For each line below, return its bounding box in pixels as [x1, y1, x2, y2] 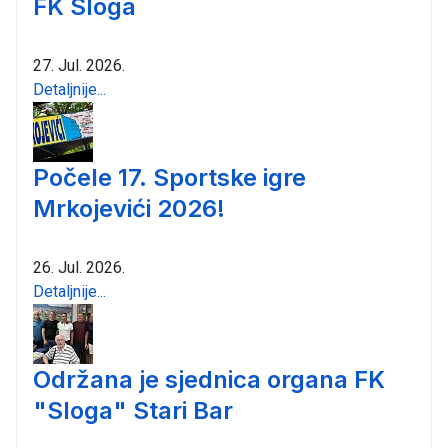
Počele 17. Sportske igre [33, 162, 306, 192]
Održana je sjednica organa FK [33, 364, 385, 394]
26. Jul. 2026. [33, 257, 125, 277]
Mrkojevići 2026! [33, 193, 225, 223]
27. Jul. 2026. [33, 55, 125, 75]
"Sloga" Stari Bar [33, 395, 233, 425]
